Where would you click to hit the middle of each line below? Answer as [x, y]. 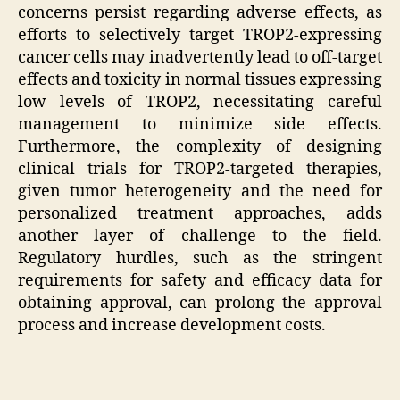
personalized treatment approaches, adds [200, 214]
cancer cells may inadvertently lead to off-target [200, 58]
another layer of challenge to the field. [200, 237]
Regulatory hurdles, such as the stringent [200, 259]
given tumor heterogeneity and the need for [200, 192]
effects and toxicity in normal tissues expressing [200, 80]
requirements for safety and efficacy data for [200, 281]
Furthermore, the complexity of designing [200, 147]
